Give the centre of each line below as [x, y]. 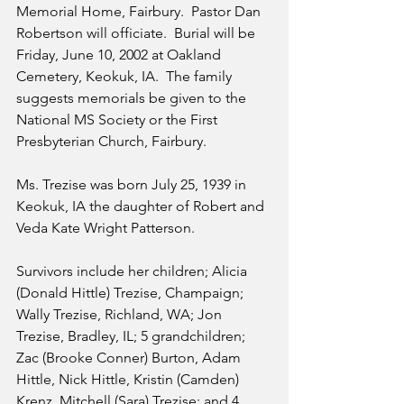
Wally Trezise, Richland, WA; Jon [121, 314]
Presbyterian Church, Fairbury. [111, 141]
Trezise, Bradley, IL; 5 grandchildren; [133, 336]
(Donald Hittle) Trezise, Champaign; [132, 293]
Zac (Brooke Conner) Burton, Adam [130, 358]
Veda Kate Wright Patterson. [107, 228]
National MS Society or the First [119, 119]
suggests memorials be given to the [133, 98]
